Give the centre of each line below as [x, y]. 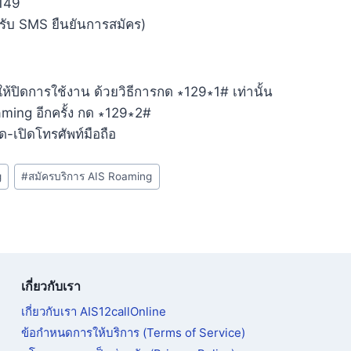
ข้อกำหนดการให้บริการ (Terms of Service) [133, 333]
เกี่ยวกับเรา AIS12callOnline [94, 312]
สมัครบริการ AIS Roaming [90, 177]
